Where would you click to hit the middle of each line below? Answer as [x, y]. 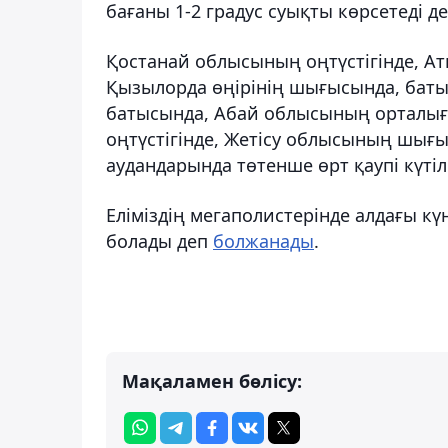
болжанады [263, 240]
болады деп [159, 240]
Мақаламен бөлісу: [212, 380]
